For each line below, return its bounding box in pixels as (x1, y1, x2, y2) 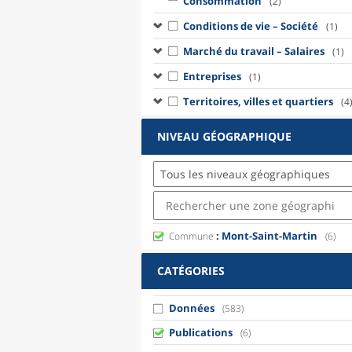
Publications (169, 325, 233, 339)
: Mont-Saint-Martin (214, 229, 317, 243)
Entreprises (182, 68, 241, 83)
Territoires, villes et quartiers (182, 93, 333, 108)
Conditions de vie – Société (182, 18, 318, 33)
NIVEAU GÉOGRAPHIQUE (157, 129, 291, 144)
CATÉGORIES (157, 263, 225, 278)
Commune (169, 229, 214, 243)
